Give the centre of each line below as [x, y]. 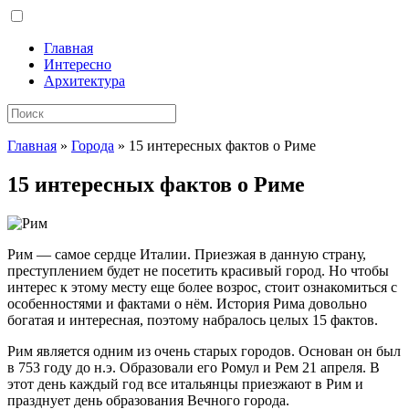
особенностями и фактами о [94, 303]
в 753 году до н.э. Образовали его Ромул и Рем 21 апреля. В [194, 367]
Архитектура [84, 81]
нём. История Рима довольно [274, 303]
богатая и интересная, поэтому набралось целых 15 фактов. [193, 320]
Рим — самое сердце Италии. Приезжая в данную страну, [187, 254]
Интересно [78, 64]
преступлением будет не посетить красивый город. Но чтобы [198, 270]
